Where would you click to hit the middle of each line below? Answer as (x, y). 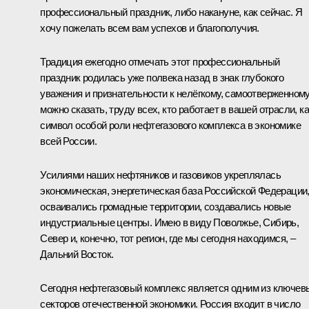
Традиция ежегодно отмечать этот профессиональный (160, 61)
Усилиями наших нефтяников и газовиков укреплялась (160, 175)
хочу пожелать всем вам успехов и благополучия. (150, 28)
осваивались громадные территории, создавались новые (166, 206)
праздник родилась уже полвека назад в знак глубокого (162, 77)
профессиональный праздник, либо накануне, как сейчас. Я (171, 12)
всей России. (69, 141)
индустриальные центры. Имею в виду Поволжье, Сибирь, (170, 222)
